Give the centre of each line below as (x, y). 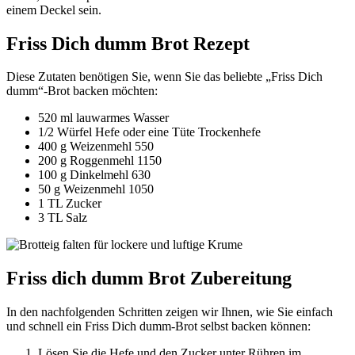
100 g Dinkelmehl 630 (94, 175)
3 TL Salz (63, 218)
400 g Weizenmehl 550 (96, 147)
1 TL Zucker (70, 204)
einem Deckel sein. (54, 10)
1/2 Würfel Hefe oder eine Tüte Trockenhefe (149, 132)
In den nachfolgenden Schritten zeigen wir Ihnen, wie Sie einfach (170, 312)
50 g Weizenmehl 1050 (96, 189)
